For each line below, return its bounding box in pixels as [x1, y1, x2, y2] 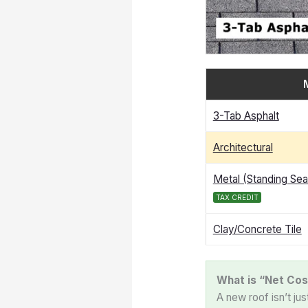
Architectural [212, 140, 273, 154]
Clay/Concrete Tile [212, 222, 302, 236]
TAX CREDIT [215, 192, 258, 201]
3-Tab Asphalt [212, 109, 279, 122]
